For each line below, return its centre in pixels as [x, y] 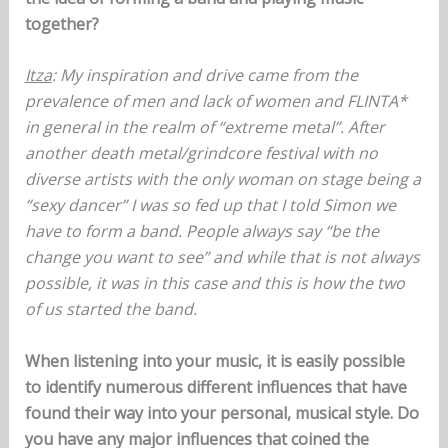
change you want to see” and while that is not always [222, 257]
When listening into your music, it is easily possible [214, 360]
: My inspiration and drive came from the [204, 75]
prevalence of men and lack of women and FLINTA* [215, 101]
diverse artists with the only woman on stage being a [222, 179]
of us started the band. [110, 309]
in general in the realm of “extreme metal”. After [204, 127]
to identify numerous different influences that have [215, 386]
